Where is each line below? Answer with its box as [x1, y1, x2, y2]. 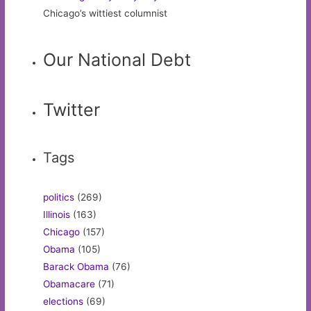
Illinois [43, 209, 71, 221]
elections [43, 296, 84, 308]
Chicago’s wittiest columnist [43, 7, 168, 19]
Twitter [43, 99, 101, 121]
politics [43, 192, 75, 203]
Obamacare [43, 278, 96, 290]
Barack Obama [43, 261, 110, 273]
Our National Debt [43, 49, 192, 71]
